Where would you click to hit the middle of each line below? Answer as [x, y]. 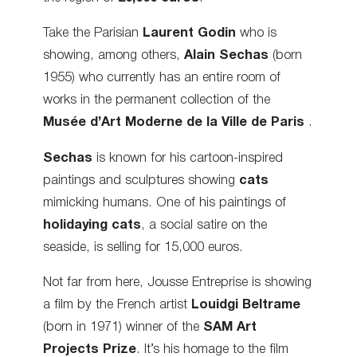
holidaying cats [92, 225]
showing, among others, [114, 56]
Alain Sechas [226, 56]
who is [256, 33]
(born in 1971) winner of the [123, 327]
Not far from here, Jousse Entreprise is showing [177, 282]
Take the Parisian [93, 33]
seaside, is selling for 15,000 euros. [143, 247]
